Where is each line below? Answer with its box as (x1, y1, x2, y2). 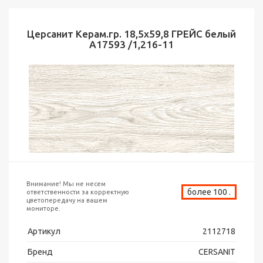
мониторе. (26, 205, 60, 212)
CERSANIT (198, 247, 235, 257)
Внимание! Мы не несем (26, 180, 106, 187)
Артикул (28, 227, 60, 236)
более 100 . (187, 187, 231, 197)
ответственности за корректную (26, 188, 129, 195)
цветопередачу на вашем (26, 197, 107, 204)
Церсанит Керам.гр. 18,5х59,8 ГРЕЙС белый (27, 28, 236, 39)
